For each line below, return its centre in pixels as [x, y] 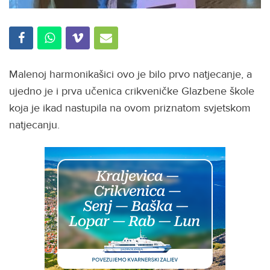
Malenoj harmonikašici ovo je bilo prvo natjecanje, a [130, 74]
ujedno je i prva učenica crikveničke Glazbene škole [132, 91]
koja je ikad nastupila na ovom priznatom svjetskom [130, 108]
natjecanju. [34, 125]
